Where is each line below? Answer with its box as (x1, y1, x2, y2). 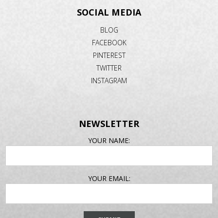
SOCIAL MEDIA (76, 6, 142, 18)
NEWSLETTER (78, 117, 140, 129)
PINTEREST (92, 50, 126, 60)
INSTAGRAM (91, 75, 127, 85)
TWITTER (96, 63, 122, 73)
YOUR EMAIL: (88, 173, 130, 183)
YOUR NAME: (88, 135, 130, 145)
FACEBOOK (91, 37, 127, 47)
